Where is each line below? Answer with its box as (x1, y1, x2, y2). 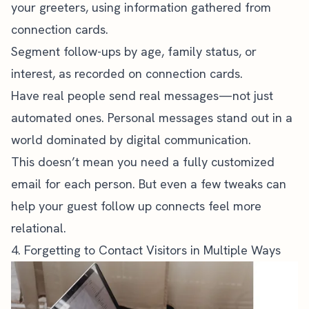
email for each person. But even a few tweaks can (11, 176, 286, 192)
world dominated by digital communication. (11, 132, 251, 148)
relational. (11, 220, 66, 236)
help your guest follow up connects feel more (11, 198, 261, 214)
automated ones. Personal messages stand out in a (11, 110, 292, 126)
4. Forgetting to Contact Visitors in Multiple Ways (11, 242, 281, 258)
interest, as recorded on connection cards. (11, 66, 243, 81)
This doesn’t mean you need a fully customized (11, 154, 275, 170)
